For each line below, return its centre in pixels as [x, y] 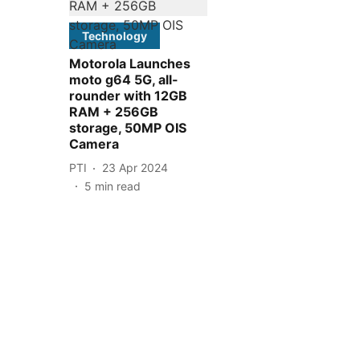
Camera [94, 143]
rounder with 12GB [128, 95]
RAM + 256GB [114, 111]
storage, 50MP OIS [128, 127]
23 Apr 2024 [135, 168]
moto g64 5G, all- [124, 79]
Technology [115, 35]
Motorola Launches [130, 63]
